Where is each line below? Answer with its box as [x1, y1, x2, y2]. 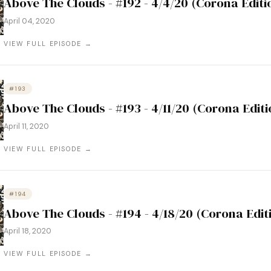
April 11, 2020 [4, 121, 50, 131]
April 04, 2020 [4, 16, 56, 27]
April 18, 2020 [4, 226, 52, 237]
